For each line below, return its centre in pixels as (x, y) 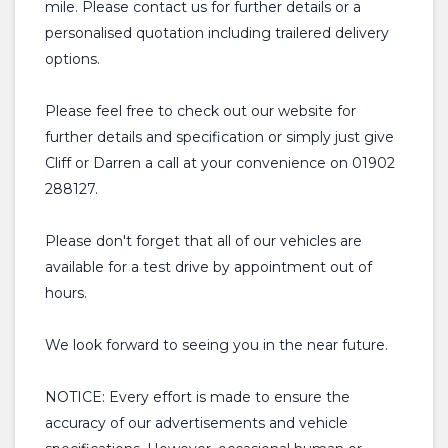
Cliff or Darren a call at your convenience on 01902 (220, 163)
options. (72, 59)
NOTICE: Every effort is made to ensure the (197, 397)
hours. (66, 293)
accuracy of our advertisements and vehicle (196, 423)
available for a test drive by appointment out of (208, 267)
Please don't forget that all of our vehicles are (203, 241)
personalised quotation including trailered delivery (217, 33)
